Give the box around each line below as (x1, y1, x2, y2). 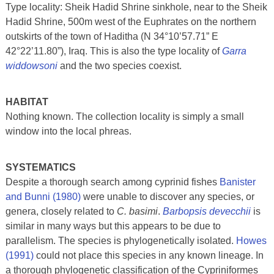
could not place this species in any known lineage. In (33, 250, 264, 261)
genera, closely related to (5, 206, 117, 217)
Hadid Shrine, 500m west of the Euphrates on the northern (5, 16, 256, 27)
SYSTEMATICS (5, 161, 76, 172)
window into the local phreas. (5, 125, 131, 136)
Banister (219, 176, 256, 187)
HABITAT (5, 96, 48, 107)
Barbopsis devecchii (162, 206, 251, 217)
